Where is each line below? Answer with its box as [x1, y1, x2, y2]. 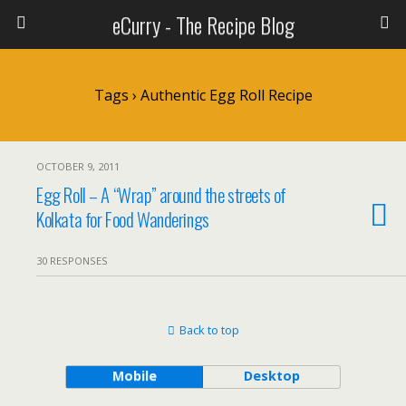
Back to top [179, 322, 239, 338]
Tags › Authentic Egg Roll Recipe [93, 85, 313, 105]
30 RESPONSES [36, 254, 108, 267]
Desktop [243, 367, 300, 384]
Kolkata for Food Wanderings [36, 205, 209, 233]
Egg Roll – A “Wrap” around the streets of [36, 180, 286, 208]
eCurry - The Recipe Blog [111, 8, 295, 41]
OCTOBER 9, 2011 [36, 159, 120, 173]
